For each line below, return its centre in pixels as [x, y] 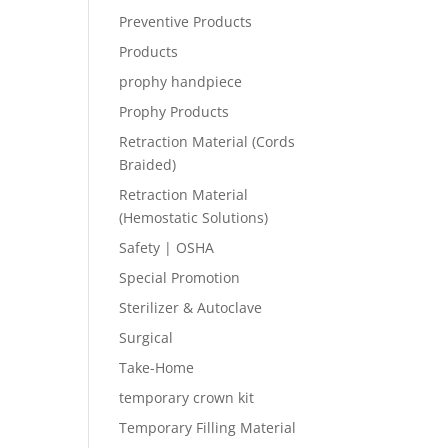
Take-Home [157, 367]
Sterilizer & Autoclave [191, 307]
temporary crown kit [187, 397]
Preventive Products [186, 21]
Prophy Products [174, 111]
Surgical [146, 337]
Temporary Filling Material [208, 427]
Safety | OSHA [167, 247]
